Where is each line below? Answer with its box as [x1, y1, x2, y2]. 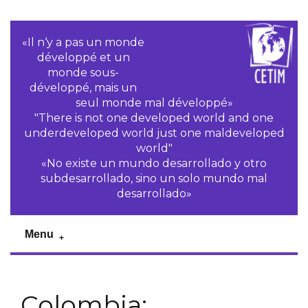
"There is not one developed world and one [34, 111, 274, 124]
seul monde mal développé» [75, 96, 233, 109]
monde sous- [47, 66, 120, 79]
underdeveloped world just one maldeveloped [23, 126, 285, 140]
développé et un [36, 51, 130, 64]
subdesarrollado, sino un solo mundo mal [41, 172, 267, 185]
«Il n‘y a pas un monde [22, 36, 145, 49]
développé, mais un [30, 81, 137, 94]
